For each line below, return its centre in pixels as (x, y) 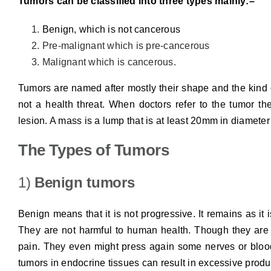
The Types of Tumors (93, 150)
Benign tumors (84, 182)
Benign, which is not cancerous (111, 29)
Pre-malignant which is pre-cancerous (126, 45)
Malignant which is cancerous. (109, 62)
